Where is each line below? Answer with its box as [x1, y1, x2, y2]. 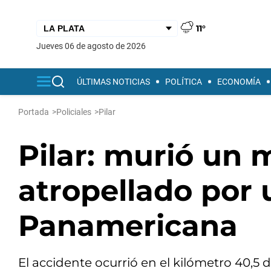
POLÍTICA [165, 77, 202, 87]
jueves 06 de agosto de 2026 [41, 41, 146, 51]
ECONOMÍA [217, 77, 261, 87]
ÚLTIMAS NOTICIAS [77, 77, 150, 87]
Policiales [56, 107, 91, 117]
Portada [18, 107, 49, 117]
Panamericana [18, 208, 238, 243]
